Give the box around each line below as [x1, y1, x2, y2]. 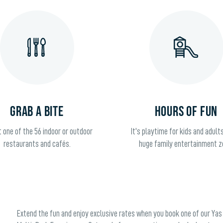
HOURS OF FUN [154, 103, 218, 120]
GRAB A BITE [10, 103, 64, 120]
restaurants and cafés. [3, 139, 71, 148]
